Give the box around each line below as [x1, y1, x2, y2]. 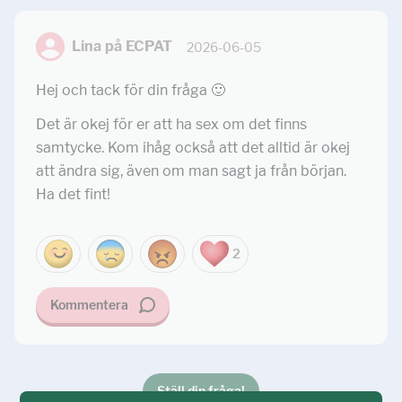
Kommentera [50, 297, 128, 312]
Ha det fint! [36, 186, 110, 203]
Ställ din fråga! [157, 383, 245, 398]
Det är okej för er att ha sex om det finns [36, 116, 307, 133]
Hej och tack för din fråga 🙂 [36, 82, 225, 99]
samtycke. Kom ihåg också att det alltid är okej [36, 139, 350, 156]
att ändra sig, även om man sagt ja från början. [36, 162, 346, 179]
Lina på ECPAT [72, 38, 172, 55]
